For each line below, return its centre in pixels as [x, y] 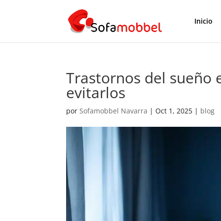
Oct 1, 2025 [174, 111]
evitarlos [96, 92]
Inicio [203, 21]
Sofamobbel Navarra [114, 111]
